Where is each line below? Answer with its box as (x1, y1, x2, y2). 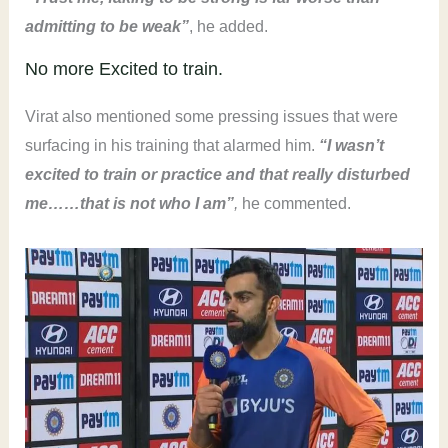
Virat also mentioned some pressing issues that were (24, 108, 398, 126)
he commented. (237, 195, 351, 213)
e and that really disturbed (212, 166, 410, 184)
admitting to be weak (24, 18, 181, 36)
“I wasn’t (318, 137, 384, 155)
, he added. (188, 18, 272, 36)
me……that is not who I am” (24, 195, 234, 213)
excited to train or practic (24, 166, 213, 184)
